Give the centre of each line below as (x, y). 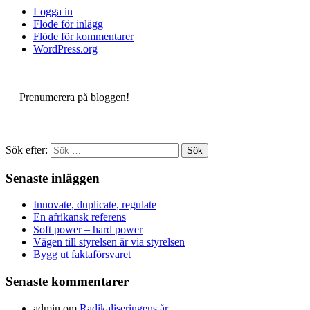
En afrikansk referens (80, 217)
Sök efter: (27, 149)
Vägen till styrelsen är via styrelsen (109, 242)
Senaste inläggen (53, 178)
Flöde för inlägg (68, 24)
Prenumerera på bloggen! (74, 97)
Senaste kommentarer (67, 281)
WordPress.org (65, 48)
